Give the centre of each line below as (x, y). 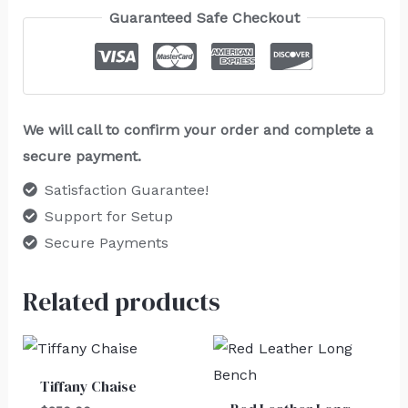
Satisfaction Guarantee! (126, 189)
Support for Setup (108, 216)
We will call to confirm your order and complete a (198, 129)
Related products (121, 301)
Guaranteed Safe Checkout (204, 17)
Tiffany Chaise (88, 386)
